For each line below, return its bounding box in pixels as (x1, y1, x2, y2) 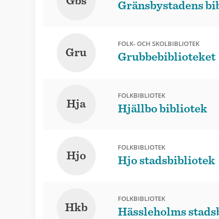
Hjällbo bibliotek (117, 103, 207, 115)
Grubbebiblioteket (117, 51, 216, 64)
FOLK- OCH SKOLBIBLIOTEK (117, 39, 199, 48)
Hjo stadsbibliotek (117, 154, 215, 167)
